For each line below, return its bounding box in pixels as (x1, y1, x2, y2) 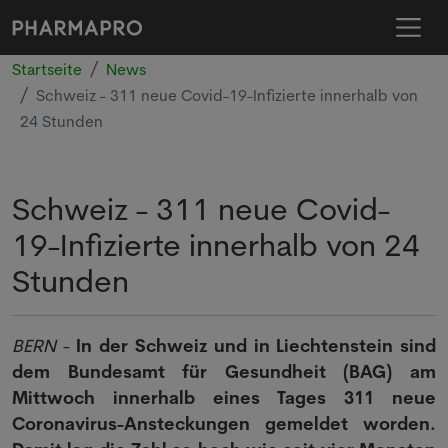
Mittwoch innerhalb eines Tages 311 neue (12, 386, 436, 409)
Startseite (12, 60, 82, 80)
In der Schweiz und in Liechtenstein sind (76, 334, 436, 357)
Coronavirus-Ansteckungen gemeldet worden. (12, 412, 436, 435)
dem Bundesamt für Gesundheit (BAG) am (12, 360, 436, 383)
